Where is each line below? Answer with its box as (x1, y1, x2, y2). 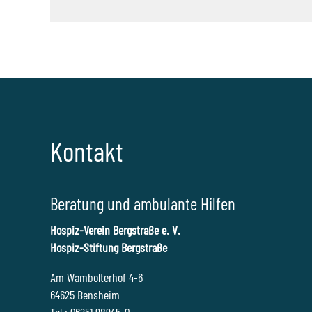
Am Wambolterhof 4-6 (50, 270, 143, 286)
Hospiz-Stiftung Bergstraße (50, 240, 167, 256)
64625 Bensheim (50, 287, 120, 303)
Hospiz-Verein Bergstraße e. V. (50, 222, 180, 238)
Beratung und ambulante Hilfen (50, 192, 235, 214)
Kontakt (50, 133, 123, 167)
